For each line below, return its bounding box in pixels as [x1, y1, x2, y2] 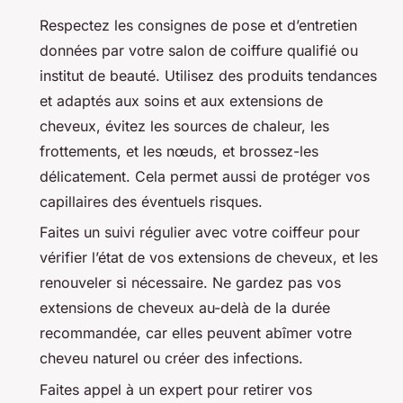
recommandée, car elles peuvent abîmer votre [40, 324, 352, 343]
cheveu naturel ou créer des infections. [40, 349, 303, 368]
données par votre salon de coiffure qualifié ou [40, 40, 358, 59]
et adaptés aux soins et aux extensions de [40, 91, 323, 110]
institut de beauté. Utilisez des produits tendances [40, 66, 377, 85]
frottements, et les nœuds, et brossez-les [40, 141, 318, 160]
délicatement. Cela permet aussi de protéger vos [40, 166, 370, 185]
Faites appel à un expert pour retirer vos [40, 380, 312, 399]
